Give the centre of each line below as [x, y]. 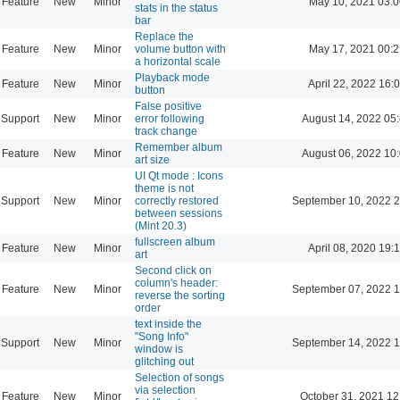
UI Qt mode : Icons [179, 175]
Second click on [173, 270]
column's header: [176, 283]
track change [166, 131]
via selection [165, 390]
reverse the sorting [180, 295]
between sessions [179, 213]
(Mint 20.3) [161, 225]
